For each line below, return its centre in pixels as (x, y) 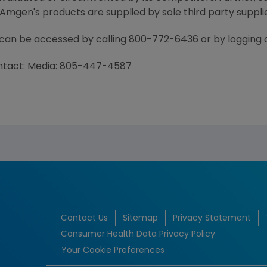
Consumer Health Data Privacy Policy (138, 235)
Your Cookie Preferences (113, 251)
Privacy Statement (212, 218)
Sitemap (140, 218)
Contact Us (84, 218)
